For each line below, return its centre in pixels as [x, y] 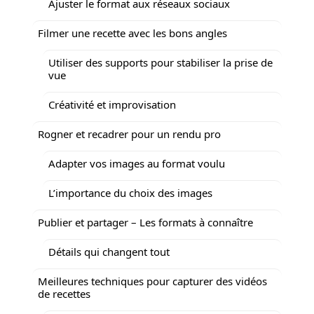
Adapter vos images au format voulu [137, 163]
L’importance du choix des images [130, 192]
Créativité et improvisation [112, 104]
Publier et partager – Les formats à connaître [145, 222]
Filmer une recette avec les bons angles [132, 33]
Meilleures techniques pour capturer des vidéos [152, 281]
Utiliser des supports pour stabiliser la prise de [161, 62]
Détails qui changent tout [109, 251]
